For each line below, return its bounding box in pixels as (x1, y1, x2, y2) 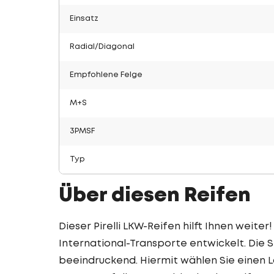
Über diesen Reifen (59, 187, 251, 205)
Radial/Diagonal (70, 43, 135, 50)
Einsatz (70, 15, 98, 22)
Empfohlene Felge (70, 72, 143, 78)
